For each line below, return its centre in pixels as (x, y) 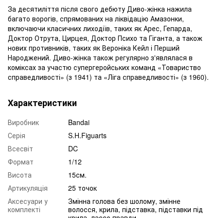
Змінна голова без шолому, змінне (124, 201)
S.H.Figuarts (87, 135)
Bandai (79, 122)
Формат (21, 161)
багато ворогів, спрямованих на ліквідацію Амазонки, (96, 18)
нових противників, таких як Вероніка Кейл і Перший (94, 47)
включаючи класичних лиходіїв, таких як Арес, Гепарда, (100, 28)
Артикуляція (28, 188)
